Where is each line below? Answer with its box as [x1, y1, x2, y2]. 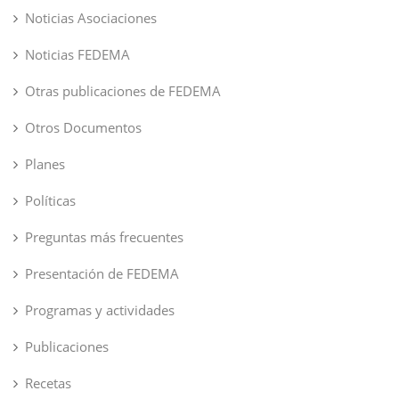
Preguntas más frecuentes [25, 227, 183, 246]
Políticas [25, 191, 76, 209]
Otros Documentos [25, 118, 142, 136]
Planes [25, 154, 65, 173]
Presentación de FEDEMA [25, 264, 179, 282]
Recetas [25, 373, 71, 392]
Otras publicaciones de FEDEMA [25, 81, 221, 100]
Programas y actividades [25, 300, 175, 319]
